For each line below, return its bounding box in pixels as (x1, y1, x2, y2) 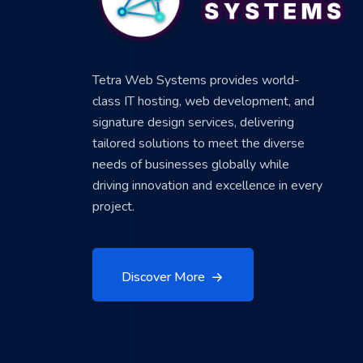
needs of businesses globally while (92, 156, 289, 174)
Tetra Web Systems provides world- (92, 71, 300, 90)
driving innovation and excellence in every (92, 177, 322, 195)
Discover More (122, 268, 205, 287)
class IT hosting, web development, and (92, 92, 314, 111)
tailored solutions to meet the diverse (92, 135, 305, 153)
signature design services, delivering (92, 113, 294, 132)
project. (92, 198, 135, 216)
